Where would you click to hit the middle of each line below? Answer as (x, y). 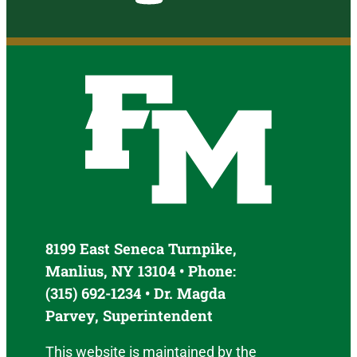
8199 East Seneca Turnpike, (141, 248)
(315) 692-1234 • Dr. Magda (136, 293)
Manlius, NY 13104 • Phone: (141, 271)
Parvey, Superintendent (129, 315)
